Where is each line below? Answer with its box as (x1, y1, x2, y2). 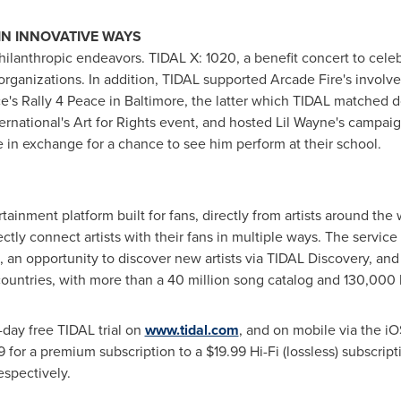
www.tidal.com (144, 320, 239, 341)
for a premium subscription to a (4, 341, 206, 363)
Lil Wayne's (275, 112, 345, 133)
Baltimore (124, 90, 184, 112)
